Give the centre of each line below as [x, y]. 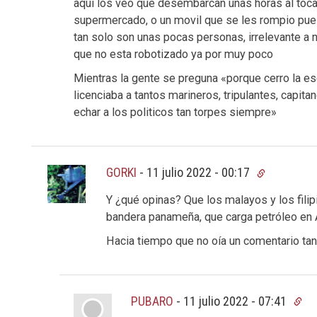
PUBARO [152, 301]
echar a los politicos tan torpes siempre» [175, 113]
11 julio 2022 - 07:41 [237, 301]
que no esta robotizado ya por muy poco [173, 54]
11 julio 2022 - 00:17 [200, 173]
